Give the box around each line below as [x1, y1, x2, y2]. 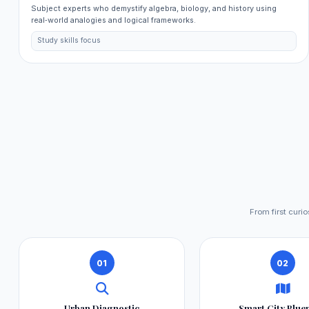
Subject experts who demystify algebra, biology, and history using [30, 3, 277, 13]
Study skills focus [37, 36, 101, 46]
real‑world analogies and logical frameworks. [30, 14, 196, 25]
